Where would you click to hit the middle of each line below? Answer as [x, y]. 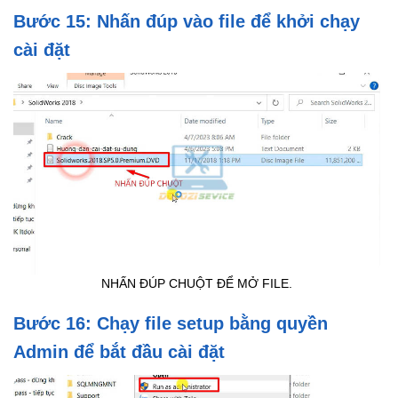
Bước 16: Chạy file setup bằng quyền [171, 323]
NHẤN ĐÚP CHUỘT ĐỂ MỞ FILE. [197, 283]
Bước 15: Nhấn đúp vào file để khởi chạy [187, 22]
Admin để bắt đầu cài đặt [119, 351]
